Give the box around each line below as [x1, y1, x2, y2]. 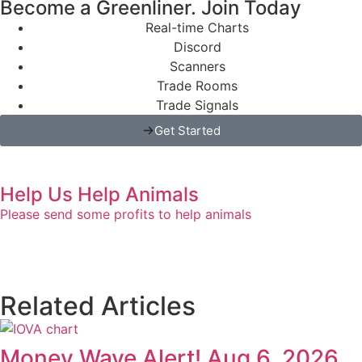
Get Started [154, 122, 221, 138]
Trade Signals [156, 96, 238, 113]
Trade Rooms [157, 77, 238, 94]
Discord [173, 38, 221, 55]
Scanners [169, 57, 225, 74]
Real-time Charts [145, 19, 249, 36]
